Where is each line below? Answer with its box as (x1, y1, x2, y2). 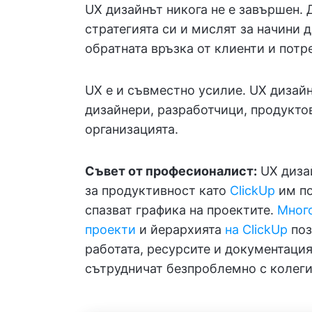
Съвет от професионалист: (85, 164, 257, 178)
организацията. (85, 122, 178, 136)
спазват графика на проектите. (85, 203, 277, 217)
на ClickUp (225, 222, 288, 237)
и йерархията (136, 222, 225, 237)
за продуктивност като (85, 183, 230, 198)
